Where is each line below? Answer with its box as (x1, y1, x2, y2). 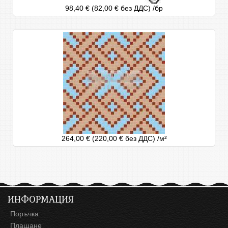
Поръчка (10, 210, 39, 218)
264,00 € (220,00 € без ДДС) (61, 134, 157, 143)
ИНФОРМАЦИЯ (8, 192, 74, 207)
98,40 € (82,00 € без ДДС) (65, 4, 153, 13)
